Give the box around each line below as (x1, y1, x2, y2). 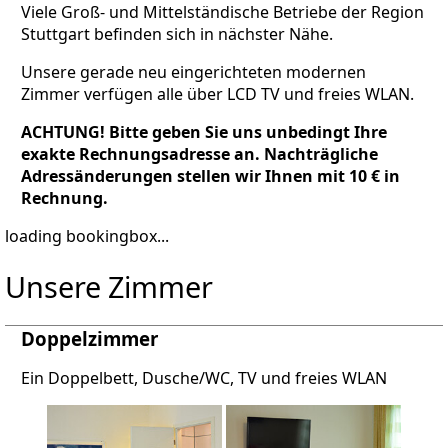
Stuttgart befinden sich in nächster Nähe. (21, 23, 333, 46)
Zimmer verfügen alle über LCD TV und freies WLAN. (21, 83, 414, 106)
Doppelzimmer (21, 326, 158, 352)
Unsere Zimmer (5, 266, 213, 306)
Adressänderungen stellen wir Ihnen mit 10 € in (21, 165, 400, 188)
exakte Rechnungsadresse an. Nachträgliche (21, 143, 378, 166)
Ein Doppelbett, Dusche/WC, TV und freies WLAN (21, 367, 387, 390)
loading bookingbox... (5, 225, 169, 248)
